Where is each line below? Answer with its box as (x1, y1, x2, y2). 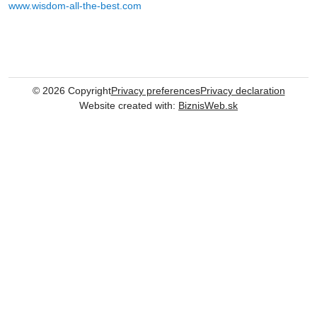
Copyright (64, 85, 111, 97)
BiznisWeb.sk (178, 100, 238, 112)
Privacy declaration (200, 85, 285, 97)
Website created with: (79, 100, 178, 112)
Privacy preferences (110, 85, 200, 97)
